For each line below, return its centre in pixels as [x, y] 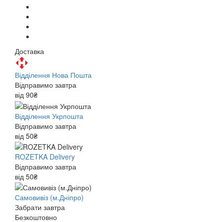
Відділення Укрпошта [49, 116]
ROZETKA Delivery [45, 156]
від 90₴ [26, 95]
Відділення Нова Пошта [53, 75]
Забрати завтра [40, 207]
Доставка [29, 51]
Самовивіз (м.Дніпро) [49, 197]
